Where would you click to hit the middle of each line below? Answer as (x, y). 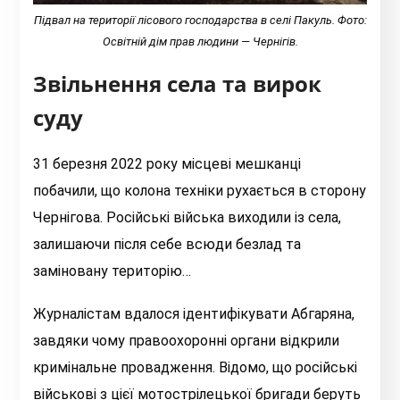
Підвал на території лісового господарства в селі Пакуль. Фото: (200, 21)
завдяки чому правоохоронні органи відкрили (187, 341)
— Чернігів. (269, 42)
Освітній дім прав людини (171, 42)
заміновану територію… (112, 271)
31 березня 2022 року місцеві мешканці (167, 164)
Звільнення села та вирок (178, 84)
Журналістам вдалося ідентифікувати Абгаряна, (194, 314)
